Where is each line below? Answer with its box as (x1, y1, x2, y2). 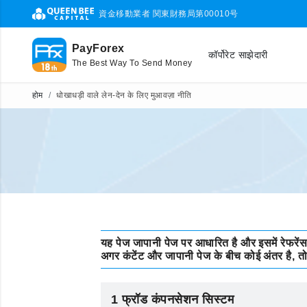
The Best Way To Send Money (72, 58, 193, 68)
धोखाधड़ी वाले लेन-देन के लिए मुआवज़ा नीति (56, 90, 192, 100)
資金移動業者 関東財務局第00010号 (99, 8, 238, 19)
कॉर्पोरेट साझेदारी (208, 49, 268, 60)
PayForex (72, 42, 125, 54)
